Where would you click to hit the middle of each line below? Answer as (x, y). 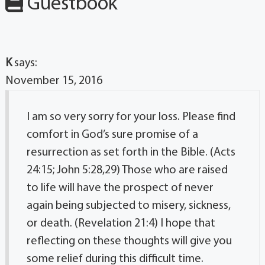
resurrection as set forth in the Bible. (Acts (131, 152)
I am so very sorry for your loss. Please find (131, 117)
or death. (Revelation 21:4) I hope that (121, 223)
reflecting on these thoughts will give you (129, 241)
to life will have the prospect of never (120, 188)
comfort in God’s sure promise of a (112, 135)
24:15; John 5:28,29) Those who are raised (127, 170)
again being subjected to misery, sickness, (128, 206)
